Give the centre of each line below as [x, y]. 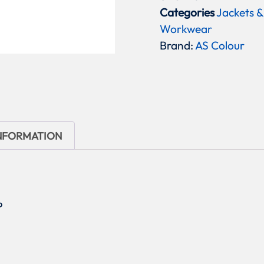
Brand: [178, 46]
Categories [187, 13]
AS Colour [220, 46]
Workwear [186, 29]
